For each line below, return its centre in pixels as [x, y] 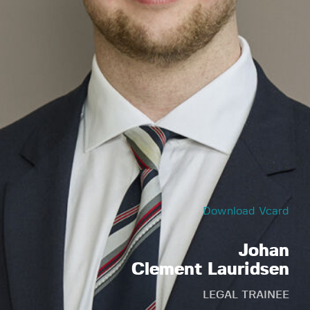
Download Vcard [246, 211]
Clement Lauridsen [210, 270]
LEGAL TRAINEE [246, 295]
